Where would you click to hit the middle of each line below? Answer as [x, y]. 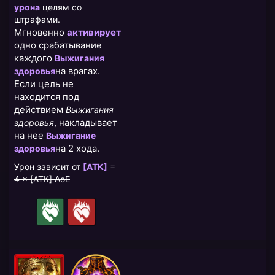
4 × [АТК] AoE [42, 179]
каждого [34, 58]
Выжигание [71, 136]
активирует [94, 33]
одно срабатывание [58, 45]
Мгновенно [41, 33]
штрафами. [37, 20]
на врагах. [78, 71]
